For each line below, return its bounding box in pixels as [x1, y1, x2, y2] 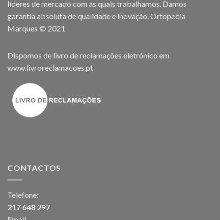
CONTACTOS [7, 163, 61, 173]
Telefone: [7, 190, 39, 199]
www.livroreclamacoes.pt [7, 63, 93, 73]
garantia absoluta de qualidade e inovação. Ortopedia [7, 11, 186, 21]
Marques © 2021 [7, 24, 65, 33]
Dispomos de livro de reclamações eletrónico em [7, 51, 169, 60]
